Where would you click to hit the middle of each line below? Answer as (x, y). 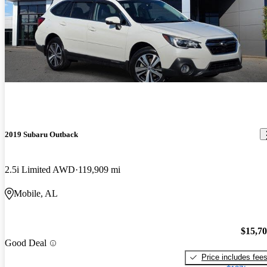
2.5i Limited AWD (40, 170)
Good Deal (26, 243)
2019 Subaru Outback (41, 134)
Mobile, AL (36, 194)
